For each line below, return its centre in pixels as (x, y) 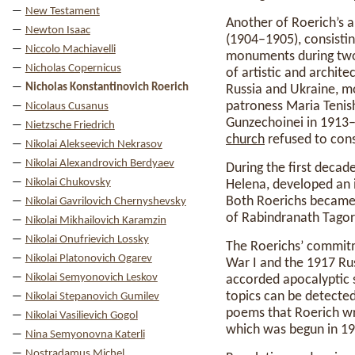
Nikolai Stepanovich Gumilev (92, 297)
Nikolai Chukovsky (68, 183)
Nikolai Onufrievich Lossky (87, 240)
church (245, 140)
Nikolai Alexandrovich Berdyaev (99, 164)
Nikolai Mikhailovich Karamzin (95, 221)
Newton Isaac (57, 31)
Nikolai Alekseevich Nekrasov (94, 145)
